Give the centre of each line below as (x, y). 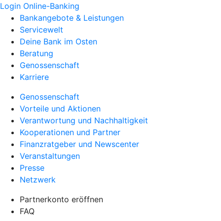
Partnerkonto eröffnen (61, 199)
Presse (32, 168)
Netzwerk (38, 180)
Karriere (34, 77)
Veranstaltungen (50, 156)
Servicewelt (41, 30)
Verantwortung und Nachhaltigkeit (84, 120)
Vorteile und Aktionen (60, 109)
